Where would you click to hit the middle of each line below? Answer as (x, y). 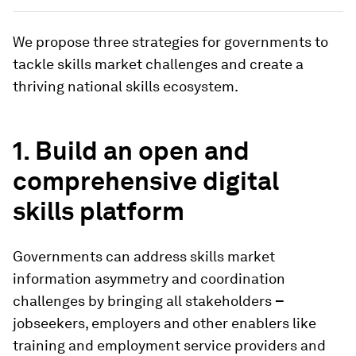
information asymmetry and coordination (149, 279)
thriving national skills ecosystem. (126, 86)
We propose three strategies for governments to (170, 42)
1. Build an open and (131, 151)
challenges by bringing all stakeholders (144, 301)
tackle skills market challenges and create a (158, 64)
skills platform (99, 211)
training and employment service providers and (169, 345)
